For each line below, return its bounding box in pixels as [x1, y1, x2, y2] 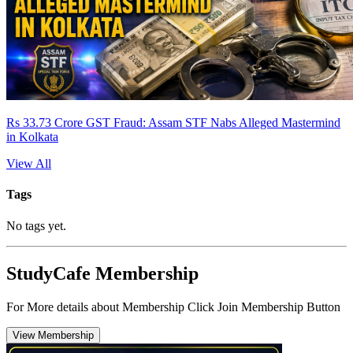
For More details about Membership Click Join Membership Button [6, 299, 340, 314]
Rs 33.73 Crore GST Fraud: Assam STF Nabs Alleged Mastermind [6, 116, 340, 130]
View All [6, 157, 51, 171]
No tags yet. [6, 218, 66, 232]
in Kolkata [6, 130, 58, 144]
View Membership [13, 329, 94, 341]
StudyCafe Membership [6, 262, 199, 284]
